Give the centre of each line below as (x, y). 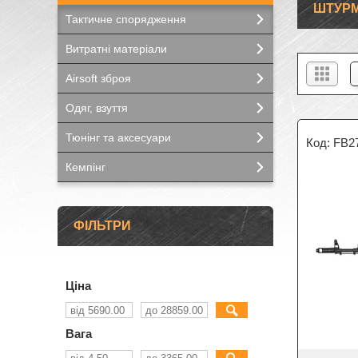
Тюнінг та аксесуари (118, 137)
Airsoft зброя (98, 78)
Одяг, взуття (97, 108)
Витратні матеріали (116, 49)
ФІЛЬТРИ (102, 226)
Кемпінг (86, 167)
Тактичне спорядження (126, 19)
